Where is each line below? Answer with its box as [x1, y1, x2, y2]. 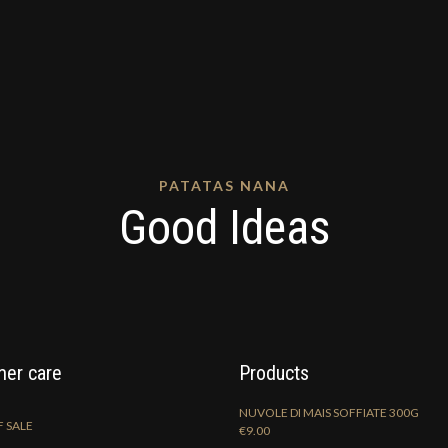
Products [239, 361, 309, 385]
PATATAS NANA [158, 177, 290, 194]
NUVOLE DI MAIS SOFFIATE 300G [239, 405, 419, 420]
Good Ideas [118, 199, 330, 256]
